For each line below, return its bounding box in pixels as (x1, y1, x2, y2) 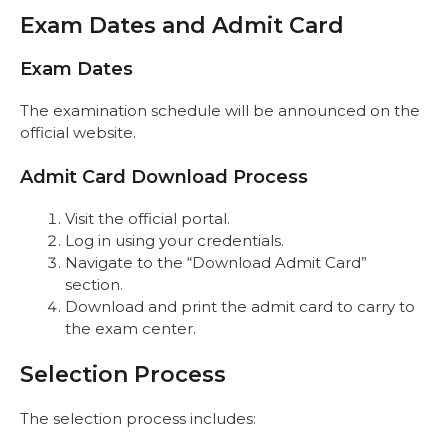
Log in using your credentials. (65, 230, 284, 250)
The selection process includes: (20, 409, 256, 429)
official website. (20, 123, 136, 143)
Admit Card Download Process (20, 165, 308, 188)
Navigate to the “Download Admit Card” (65, 252, 367, 272)
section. (65, 274, 123, 294)
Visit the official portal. (65, 208, 230, 228)
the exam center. (65, 318, 196, 338)
